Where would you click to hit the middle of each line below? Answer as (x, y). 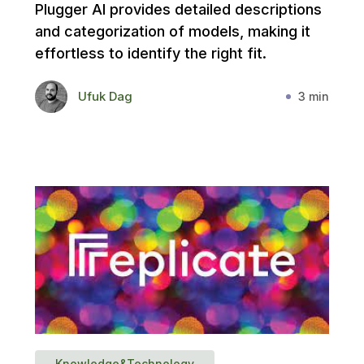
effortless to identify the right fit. (150, 54)
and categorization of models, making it (172, 32)
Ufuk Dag (105, 97)
